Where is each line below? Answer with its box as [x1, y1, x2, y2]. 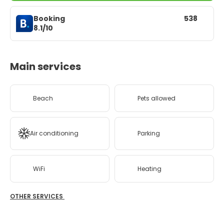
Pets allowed [137, 93, 175, 102]
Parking [137, 129, 160, 138]
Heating [137, 164, 161, 173]
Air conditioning [30, 129, 78, 138]
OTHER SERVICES [10, 191, 64, 200]
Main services [10, 59, 81, 73]
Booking [33, 13, 65, 23]
